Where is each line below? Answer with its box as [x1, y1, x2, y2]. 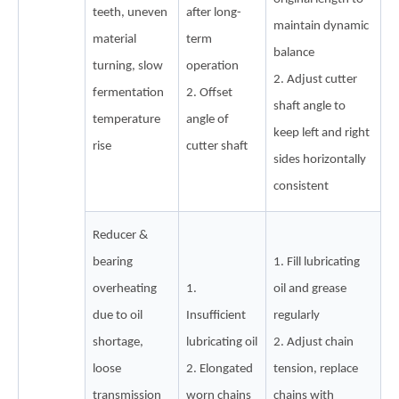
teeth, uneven [93, 5, 167, 20]
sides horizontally [273, 152, 366, 167]
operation [186, 59, 239, 73]
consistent [273, 179, 329, 193]
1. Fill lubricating [273, 255, 360, 269]
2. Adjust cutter [273, 72, 357, 86]
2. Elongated [186, 362, 253, 376]
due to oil [93, 308, 142, 322]
